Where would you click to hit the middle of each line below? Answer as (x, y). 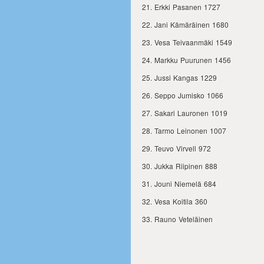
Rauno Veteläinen (184, 219)
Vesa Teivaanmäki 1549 (193, 42)
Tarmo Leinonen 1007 (190, 131)
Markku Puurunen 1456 (193, 60)
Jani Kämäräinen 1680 (192, 24)
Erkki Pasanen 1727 (187, 7)
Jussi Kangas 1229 (186, 77)
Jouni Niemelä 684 (185, 184)
